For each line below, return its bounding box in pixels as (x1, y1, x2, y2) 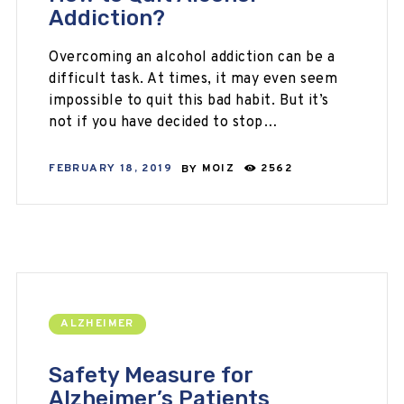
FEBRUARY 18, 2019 (49, 161, 172, 177)
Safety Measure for (49, 362, 253, 388)
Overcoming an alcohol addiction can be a (49, 48, 335, 67)
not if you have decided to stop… (49, 113, 279, 132)
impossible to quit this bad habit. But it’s (49, 91, 329, 110)
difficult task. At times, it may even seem (49, 69, 338, 88)
